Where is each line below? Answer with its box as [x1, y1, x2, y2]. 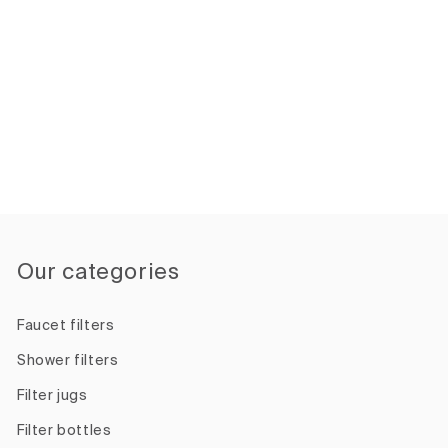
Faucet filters [17, 319, 115, 333]
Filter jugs [17, 389, 88, 403]
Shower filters [17, 354, 119, 368]
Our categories [17, 262, 180, 284]
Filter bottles [17, 424, 112, 438]
